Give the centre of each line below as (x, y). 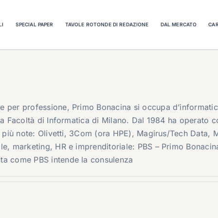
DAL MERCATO (179, 24)
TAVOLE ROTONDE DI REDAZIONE (107, 24)
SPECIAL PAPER (34, 24)
